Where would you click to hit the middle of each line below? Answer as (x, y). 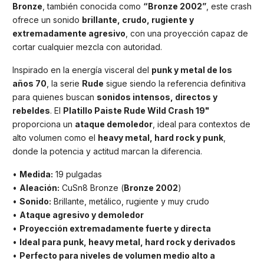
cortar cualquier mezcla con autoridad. (87, 47)
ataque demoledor (114, 124)
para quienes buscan (55, 97)
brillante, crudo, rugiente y (138, 20)
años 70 (29, 84)
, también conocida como (93, 6)
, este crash (229, 6)
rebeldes (31, 111)
